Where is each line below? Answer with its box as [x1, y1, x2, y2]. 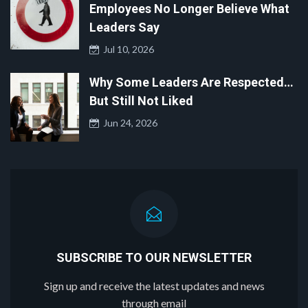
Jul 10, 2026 [99, 43, 154, 56]
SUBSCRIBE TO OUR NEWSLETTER [56, 250, 252, 265]
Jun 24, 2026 [99, 117, 157, 129]
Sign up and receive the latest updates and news [43, 279, 265, 293]
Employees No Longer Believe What [89, 1, 289, 16]
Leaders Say [89, 20, 159, 35]
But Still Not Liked [89, 93, 193, 109]
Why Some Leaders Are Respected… [89, 75, 294, 90]
